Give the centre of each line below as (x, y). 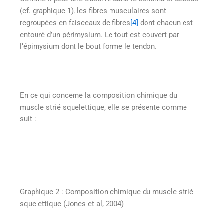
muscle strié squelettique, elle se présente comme (103, 107)
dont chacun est (166, 22)
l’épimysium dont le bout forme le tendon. (88, 46)
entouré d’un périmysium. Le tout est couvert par (99, 34)
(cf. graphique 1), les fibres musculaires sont (93, 11)
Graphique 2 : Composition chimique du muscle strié (107, 192)
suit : (28, 119)
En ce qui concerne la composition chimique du (98, 95)
